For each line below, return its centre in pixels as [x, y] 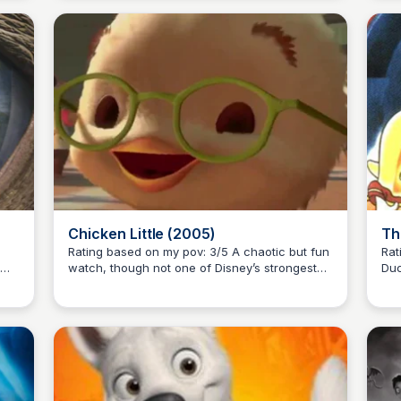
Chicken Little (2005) [142, 234]
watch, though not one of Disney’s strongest [192, 268]
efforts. [88, 284]
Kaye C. [131, 275]
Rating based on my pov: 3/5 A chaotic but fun [150, 252]
